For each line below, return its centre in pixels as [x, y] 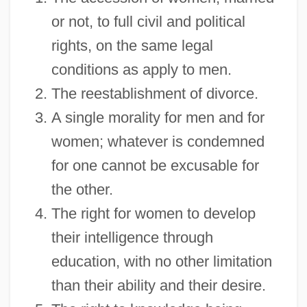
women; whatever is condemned [158, 141]
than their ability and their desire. [158, 285]
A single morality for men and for [158, 117]
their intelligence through [132, 237]
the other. [82, 189]
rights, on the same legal [132, 45]
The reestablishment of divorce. [155, 93]
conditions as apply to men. [141, 69]
